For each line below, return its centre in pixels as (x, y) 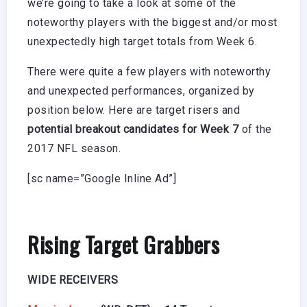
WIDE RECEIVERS (73, 280)
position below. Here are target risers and (134, 110)
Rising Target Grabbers (123, 245)
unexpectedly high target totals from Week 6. (142, 42)
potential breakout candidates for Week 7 (133, 130)
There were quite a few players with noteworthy (149, 72)
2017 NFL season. (74, 149)
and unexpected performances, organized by (141, 91)
